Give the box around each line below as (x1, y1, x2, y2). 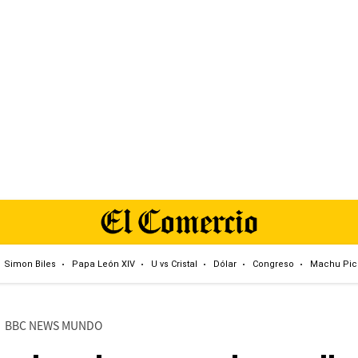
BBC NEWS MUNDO (4, 317, 102, 333)
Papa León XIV (72, 258, 135, 269)
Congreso (253, 258, 294, 269)
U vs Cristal (151, 258, 197, 269)
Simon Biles (4, 258, 56, 269)
